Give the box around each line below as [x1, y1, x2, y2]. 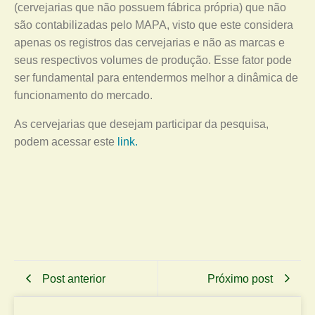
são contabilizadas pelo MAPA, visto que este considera [14, 19, 293, 31]
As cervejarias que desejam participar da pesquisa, [14, 118, 269, 130]
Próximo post [207, 272, 273, 285]
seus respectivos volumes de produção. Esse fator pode [14, 54, 292, 66]
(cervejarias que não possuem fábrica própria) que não [14, 1, 286, 13]
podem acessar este [14, 136, 117, 148]
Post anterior [42, 272, 105, 285]
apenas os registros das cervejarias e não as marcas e [14, 37, 285, 49]
